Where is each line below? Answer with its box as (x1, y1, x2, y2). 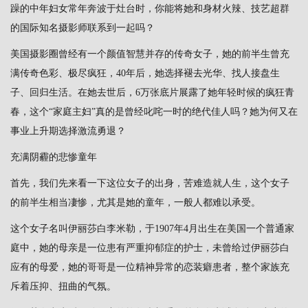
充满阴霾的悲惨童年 (10, 151, 97, 162)
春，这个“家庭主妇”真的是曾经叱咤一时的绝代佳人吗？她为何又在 (10, 106, 298, 117)
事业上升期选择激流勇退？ (10, 125, 126, 136)
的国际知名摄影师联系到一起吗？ (10, 22, 155, 33)
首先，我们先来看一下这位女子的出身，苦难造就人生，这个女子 (10, 177, 289, 188)
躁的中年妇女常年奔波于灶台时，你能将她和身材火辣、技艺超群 (10, 3, 289, 14)
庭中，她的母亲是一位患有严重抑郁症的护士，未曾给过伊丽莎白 (10, 242, 289, 253)
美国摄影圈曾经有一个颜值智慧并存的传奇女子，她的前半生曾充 (10, 48, 289, 59)
